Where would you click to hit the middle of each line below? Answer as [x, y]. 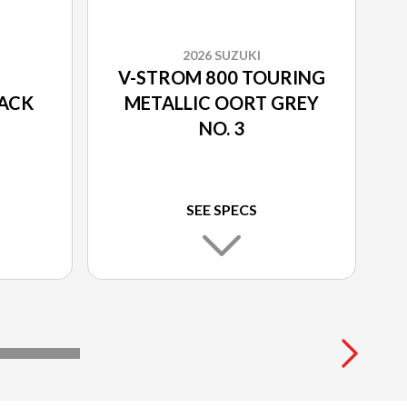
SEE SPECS [222, 210]
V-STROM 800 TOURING [222, 78]
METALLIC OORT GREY [222, 103]
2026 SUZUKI [222, 55]
